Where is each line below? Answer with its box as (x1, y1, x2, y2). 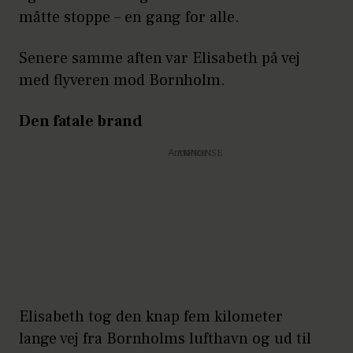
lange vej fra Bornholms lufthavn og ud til (19, 329, 311, 350)
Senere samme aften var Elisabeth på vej (19, 48, 300, 69)
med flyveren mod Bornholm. (19, 70, 225, 91)
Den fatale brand (19, 111, 143, 132)
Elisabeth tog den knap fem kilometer (19, 307, 283, 328)
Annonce (167, 149, 206, 159)
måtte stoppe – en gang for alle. (19, 7, 240, 28)
